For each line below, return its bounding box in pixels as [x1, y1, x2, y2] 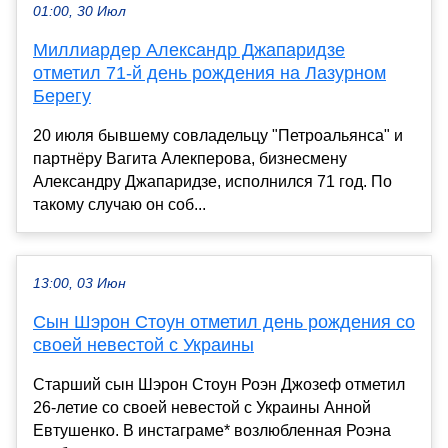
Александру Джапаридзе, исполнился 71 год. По [33, 172, 392, 190]
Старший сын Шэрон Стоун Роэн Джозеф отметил [33, 375, 405, 393]
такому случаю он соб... [33, 195, 206, 213]
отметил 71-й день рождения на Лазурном [33, 62, 386, 83]
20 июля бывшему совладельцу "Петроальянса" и [33, 126, 403, 144]
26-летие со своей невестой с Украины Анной [33, 398, 371, 416]
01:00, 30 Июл [33, 3, 126, 19]
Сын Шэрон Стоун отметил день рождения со [33, 311, 415, 332]
